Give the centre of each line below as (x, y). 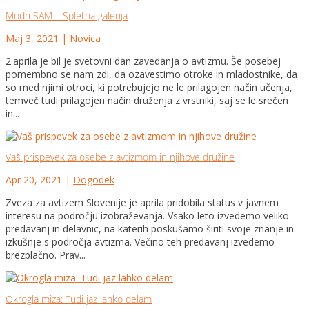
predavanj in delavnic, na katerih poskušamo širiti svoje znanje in (150, 229)
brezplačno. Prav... (46, 255)
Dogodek (94, 180)
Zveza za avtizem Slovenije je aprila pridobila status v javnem (142, 203)
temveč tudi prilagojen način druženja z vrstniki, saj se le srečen (147, 100)
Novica (85, 38)
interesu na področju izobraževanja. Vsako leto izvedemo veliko (147, 216)
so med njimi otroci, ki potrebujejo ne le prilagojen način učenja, (149, 87)
